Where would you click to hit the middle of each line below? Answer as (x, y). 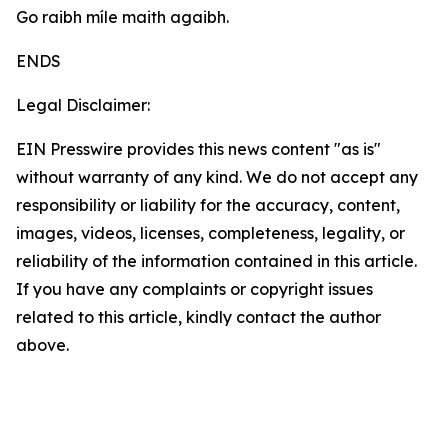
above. (42, 345)
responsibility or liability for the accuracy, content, (208, 205)
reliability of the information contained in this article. (216, 261)
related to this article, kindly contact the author (198, 317)
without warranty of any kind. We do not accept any (217, 177)
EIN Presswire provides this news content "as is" (198, 149)
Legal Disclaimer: (83, 105)
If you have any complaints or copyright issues (194, 289)
